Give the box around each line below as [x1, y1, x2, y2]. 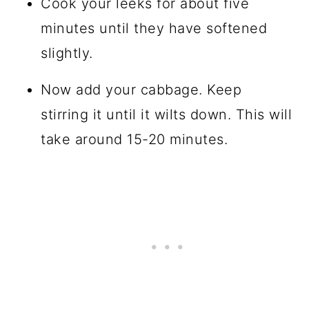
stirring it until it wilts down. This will [41, 106, 292, 123]
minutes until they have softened [41, 19, 268, 37]
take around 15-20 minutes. [41, 130, 228, 148]
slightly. [41, 44, 93, 61]
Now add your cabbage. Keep [41, 81, 242, 98]
